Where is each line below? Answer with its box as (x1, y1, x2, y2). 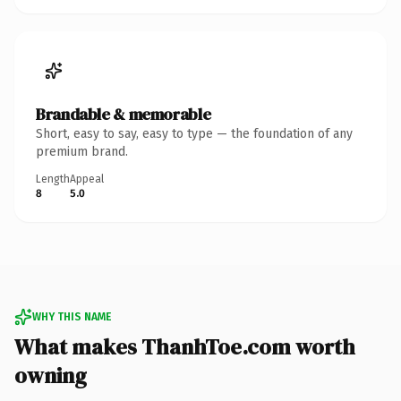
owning (14, 360, 87, 390)
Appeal (70, 172, 104, 185)
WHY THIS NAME (32, 310, 111, 323)
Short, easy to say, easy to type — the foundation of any (36, 125, 353, 141)
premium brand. (36, 143, 128, 159)
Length (36, 172, 70, 185)
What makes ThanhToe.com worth (14, 331, 355, 362)
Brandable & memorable (36, 102, 211, 125)
